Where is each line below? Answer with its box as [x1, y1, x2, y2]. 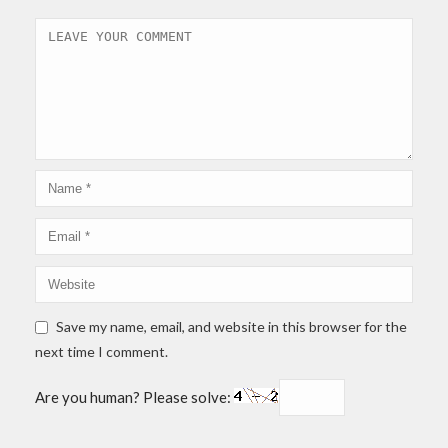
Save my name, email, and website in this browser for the [56, 317, 407, 335]
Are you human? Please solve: [35, 388, 234, 407]
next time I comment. [35, 342, 168, 360]
